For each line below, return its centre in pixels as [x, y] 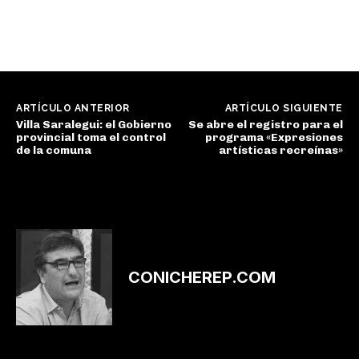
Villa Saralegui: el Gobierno [94, 125]
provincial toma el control [91, 138]
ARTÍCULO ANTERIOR [73, 109]
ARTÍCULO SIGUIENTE [284, 109]
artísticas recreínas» [280, 151]
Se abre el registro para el [265, 125]
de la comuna [54, 151]
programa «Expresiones [274, 138]
